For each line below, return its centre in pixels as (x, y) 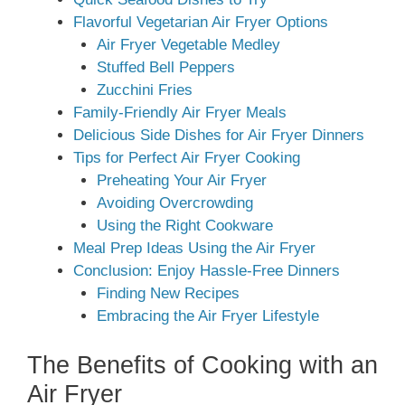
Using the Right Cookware (184, 226)
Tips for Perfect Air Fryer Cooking (187, 158)
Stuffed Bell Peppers (165, 68)
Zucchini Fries (144, 90)
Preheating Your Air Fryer (181, 181)
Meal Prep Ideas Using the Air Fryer (194, 249)
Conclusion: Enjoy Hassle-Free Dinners (207, 271)
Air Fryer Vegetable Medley (188, 45)
